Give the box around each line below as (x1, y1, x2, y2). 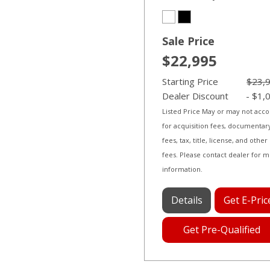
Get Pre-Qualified (183, 222, 261, 236)
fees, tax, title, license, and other (162, 135, 268, 145)
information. (162, 164, 202, 174)
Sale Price (162, 33, 215, 48)
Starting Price (162, 75, 218, 87)
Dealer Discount (162, 89, 228, 102)
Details (171, 193, 202, 207)
